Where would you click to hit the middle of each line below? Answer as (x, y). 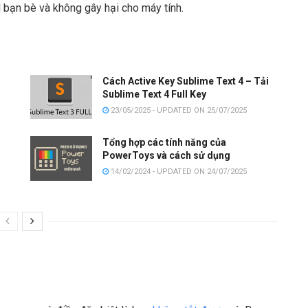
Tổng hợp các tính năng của (164, 143)
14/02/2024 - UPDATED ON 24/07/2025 (178, 172)
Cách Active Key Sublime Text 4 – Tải (186, 81)
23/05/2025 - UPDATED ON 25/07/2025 (178, 110)
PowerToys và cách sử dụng (166, 156)
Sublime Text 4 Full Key (154, 94)
